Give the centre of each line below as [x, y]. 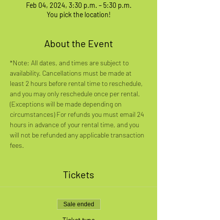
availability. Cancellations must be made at [71, 73]
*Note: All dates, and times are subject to [70, 62]
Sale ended [79, 204]
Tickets [79, 174]
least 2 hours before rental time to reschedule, [77, 83]
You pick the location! [79, 14]
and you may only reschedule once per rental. [76, 93]
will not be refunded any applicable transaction [78, 135]
